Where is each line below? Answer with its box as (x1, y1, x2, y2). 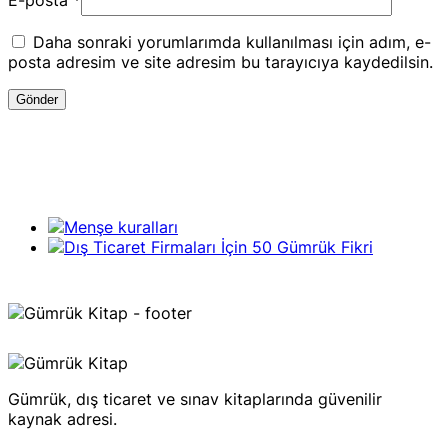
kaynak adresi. (8, 409, 117, 430)
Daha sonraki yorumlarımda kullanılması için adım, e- (33, 32, 431, 53)
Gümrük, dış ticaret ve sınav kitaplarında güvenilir (8, 389, 382, 410)
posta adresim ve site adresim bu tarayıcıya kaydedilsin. (8, 52, 433, 73)
